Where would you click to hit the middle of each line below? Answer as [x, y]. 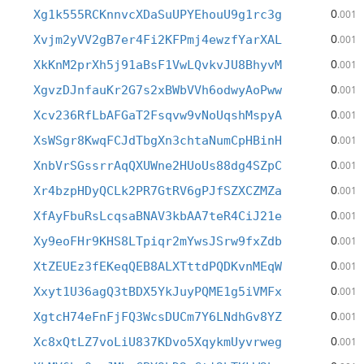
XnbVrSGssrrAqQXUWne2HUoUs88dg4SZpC [158, 166]
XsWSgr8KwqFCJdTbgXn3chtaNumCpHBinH [158, 141]
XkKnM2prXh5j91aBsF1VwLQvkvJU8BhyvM [158, 65]
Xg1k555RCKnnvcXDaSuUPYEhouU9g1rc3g [158, 15]
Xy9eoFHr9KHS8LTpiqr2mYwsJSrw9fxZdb [158, 241]
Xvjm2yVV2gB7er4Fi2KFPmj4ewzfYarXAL [158, 40]
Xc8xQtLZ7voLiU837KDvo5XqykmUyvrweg [158, 342]
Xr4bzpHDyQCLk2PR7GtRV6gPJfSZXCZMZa [158, 191]
